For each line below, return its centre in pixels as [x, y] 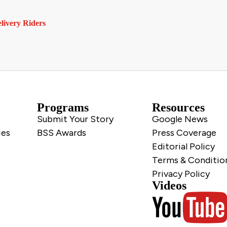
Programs [63, 108]
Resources [178, 108]
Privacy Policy [181, 174]
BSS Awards [61, 133]
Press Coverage [184, 133]
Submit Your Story [75, 119]
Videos [169, 186]
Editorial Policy [183, 147]
